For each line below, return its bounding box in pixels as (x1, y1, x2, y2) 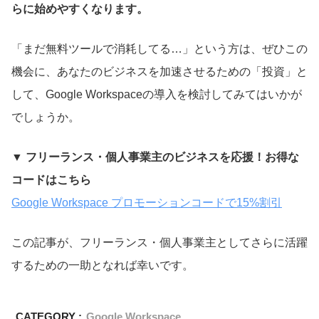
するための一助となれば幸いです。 (11, 258, 194, 271)
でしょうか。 (11, 110, 80, 123)
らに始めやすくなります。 (11, 2, 148, 15)
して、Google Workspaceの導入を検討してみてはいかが (11, 88, 302, 100)
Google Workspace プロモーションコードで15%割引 (11, 196, 282, 209)
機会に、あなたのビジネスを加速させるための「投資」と (11, 65, 308, 78)
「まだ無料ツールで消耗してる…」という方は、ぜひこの (11, 42, 308, 55)
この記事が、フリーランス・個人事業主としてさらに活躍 (11, 236, 308, 249)
